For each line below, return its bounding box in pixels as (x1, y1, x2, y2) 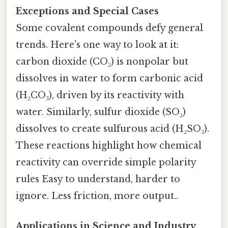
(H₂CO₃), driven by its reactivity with (16, 89, 184, 101)
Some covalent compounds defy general (16, 22, 203, 34)
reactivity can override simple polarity (16, 156, 196, 168)
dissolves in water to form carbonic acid (16, 72, 203, 84)
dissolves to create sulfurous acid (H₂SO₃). (16, 123, 209, 134)
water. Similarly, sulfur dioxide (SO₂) (16, 106, 186, 118)
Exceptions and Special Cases (16, 5, 159, 17)
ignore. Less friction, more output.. (16, 190, 178, 202)
